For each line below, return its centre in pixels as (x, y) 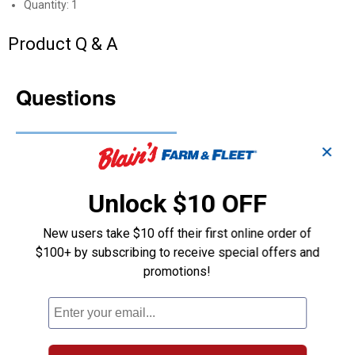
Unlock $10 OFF (177, 203)
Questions (66, 97)
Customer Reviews (81, 179)
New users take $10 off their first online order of (177, 233)
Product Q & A (63, 44)
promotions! (177, 271)
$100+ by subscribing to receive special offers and (177, 252)
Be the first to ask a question (96, 144)
